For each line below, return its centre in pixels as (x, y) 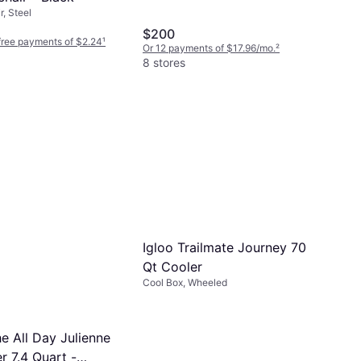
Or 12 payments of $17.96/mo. (209, 48)
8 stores (164, 63)
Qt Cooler (172, 266)
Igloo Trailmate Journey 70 (224, 247)
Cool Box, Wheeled (185, 282)
